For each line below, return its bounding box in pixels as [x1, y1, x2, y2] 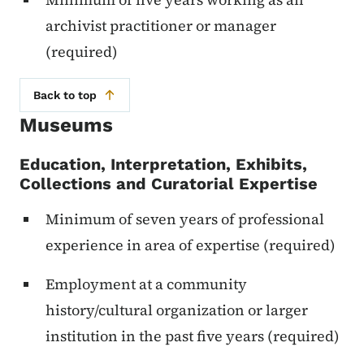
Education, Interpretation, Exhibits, [19, 154, 307, 175]
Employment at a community [45, 274, 247, 295]
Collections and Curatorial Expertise [19, 174, 318, 194]
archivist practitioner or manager [45, 15, 276, 37]
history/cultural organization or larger [45, 300, 308, 321]
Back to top [33, 89, 97, 102]
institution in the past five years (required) [45, 326, 340, 347]
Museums [19, 114, 113, 137]
